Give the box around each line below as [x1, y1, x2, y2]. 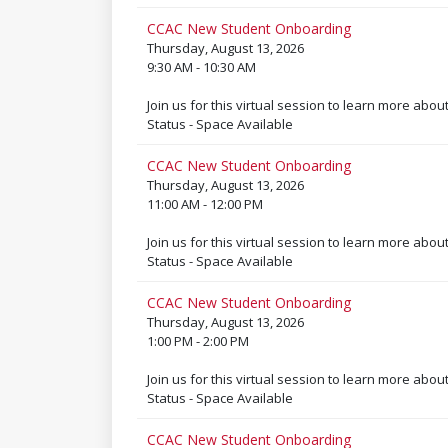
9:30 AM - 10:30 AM [146, 58, 256, 76]
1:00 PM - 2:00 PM [146, 332, 249, 350]
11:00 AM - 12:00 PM [146, 195, 263, 213]
